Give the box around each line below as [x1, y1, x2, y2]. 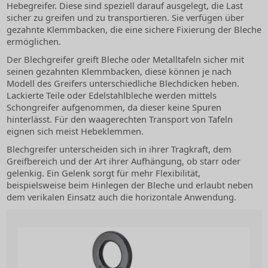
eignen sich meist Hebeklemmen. [7, 125, 144, 138]
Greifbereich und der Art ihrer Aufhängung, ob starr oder [7, 155, 240, 167]
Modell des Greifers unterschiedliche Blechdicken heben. [7, 77, 239, 90]
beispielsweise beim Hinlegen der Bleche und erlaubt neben [7, 179, 253, 191]
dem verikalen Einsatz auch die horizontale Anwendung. [7, 191, 236, 203]
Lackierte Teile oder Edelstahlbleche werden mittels [7, 89, 217, 102]
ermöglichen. [7, 35, 61, 48]
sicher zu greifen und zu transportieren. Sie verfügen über [7, 11, 244, 24]
